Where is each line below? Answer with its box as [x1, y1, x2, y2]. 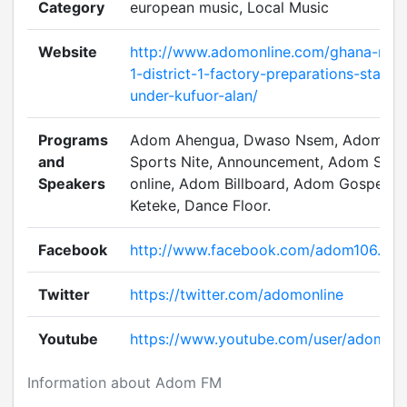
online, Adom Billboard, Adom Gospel [130, 174, 387, 193]
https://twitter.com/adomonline [130, 285, 343, 303]
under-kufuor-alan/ [130, 86, 258, 104]
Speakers [38, 174, 105, 193]
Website [38, 43, 97, 61]
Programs [38, 131, 108, 149]
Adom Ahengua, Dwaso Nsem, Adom [130, 131, 383, 149]
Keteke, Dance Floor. [130, 196, 271, 214]
